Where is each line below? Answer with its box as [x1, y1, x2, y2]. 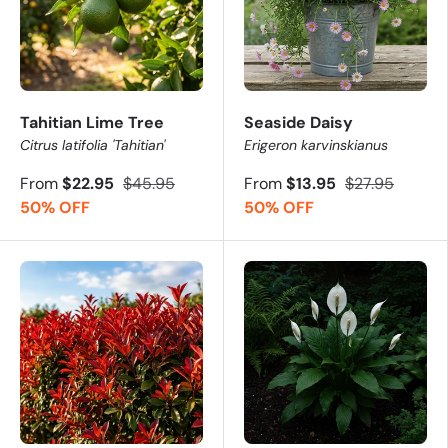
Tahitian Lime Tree [20, 111, 164, 133]
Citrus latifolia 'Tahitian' [20, 135, 165, 154]
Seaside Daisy [244, 111, 353, 133]
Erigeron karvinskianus [244, 135, 388, 154]
